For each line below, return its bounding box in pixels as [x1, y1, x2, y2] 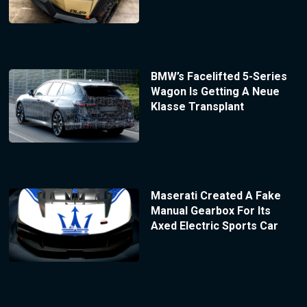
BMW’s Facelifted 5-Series [150, 69, 287, 83]
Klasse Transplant [150, 99, 244, 113]
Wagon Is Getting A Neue [150, 84, 280, 98]
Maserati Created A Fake [150, 188, 281, 202]
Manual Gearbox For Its [150, 204, 271, 217]
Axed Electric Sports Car [150, 219, 278, 232]
